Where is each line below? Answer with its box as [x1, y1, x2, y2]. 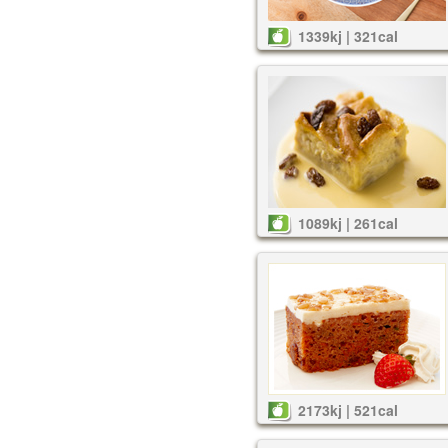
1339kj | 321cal [298, 26, 398, 46]
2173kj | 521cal [298, 400, 398, 420]
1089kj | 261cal [298, 213, 398, 233]
